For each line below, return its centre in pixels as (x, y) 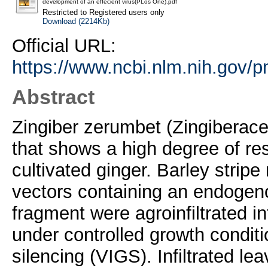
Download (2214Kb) (76, 21)
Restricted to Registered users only (103, 12)
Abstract (53, 97)
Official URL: (64, 45)
